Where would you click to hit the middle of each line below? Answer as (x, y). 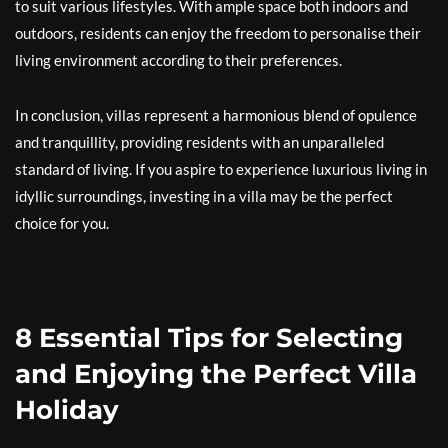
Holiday (67, 410)
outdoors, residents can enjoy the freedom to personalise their (218, 33)
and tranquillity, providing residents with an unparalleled (199, 142)
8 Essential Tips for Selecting (209, 338)
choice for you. (62, 223)
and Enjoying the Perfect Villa (216, 374)
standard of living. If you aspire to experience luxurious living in (221, 169)
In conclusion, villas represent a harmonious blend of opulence (216, 115)
